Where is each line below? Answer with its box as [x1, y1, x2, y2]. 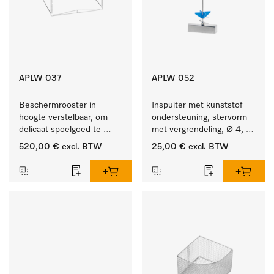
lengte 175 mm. [152, 138, 211, 146]
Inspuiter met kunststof [152, 101, 242, 109]
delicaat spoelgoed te [19, 125, 101, 134]
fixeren [19, 138, 45, 146]
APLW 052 [152, 74, 194, 83]
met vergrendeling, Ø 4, [152, 125, 243, 134]
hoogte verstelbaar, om [19, 113, 108, 122]
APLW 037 [19, 74, 62, 83]
